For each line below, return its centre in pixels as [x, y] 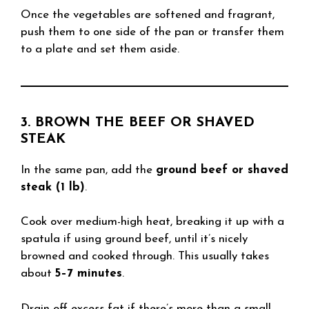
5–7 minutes [89, 273]
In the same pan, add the [88, 170]
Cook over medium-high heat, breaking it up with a [152, 222]
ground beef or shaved [222, 170]
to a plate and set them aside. [100, 49]
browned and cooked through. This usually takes [145, 256]
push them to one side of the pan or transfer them [152, 32]
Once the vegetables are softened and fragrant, [148, 14]
